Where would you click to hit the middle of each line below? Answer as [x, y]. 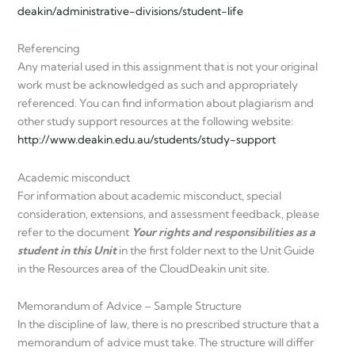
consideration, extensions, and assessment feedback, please [168, 214]
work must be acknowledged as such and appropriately [158, 85]
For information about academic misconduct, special [149, 195]
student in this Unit [68, 250]
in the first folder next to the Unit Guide [217, 250]
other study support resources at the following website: [155, 122]
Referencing [49, 49]
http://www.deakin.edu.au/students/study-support [147, 140]
